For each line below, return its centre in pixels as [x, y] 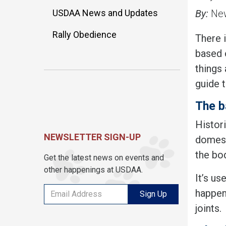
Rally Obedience [84, 34]
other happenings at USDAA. [93, 169]
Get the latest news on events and [104, 157]
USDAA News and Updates [105, 13]
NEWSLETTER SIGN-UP [92, 137]
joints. [208, 208]
